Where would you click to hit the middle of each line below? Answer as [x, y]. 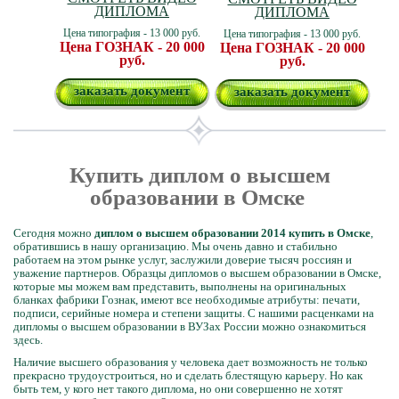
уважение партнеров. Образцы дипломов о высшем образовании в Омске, [197, 273]
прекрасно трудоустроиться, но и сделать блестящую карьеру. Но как [188, 375]
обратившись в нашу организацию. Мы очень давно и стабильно [175, 246]
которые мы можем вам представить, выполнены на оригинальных [180, 286]
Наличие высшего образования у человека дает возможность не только [191, 362]
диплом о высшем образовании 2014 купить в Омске [232, 233]
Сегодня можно [54, 233]
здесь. [28, 340]
